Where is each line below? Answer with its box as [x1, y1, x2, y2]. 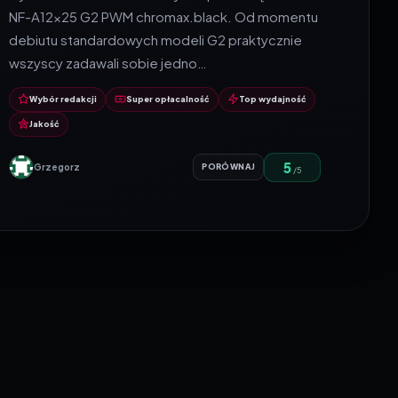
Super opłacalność [126, 93, 211, 104]
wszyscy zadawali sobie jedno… [9, 53, 208, 71]
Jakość [29, 118, 60, 129]
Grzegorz [34, 162, 81, 173]
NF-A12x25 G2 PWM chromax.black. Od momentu [9, 7, 319, 25]
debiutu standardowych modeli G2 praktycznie [9, 30, 303, 48]
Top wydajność [239, 93, 307, 104]
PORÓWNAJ [202, 162, 256, 172]
